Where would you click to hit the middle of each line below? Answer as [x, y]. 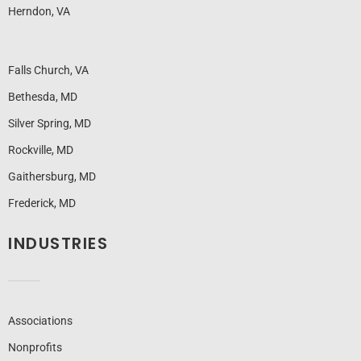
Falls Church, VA [48, 71]
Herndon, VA [39, 12]
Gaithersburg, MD [52, 177]
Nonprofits [35, 348]
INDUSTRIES [58, 244]
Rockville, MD [41, 150]
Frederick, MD [42, 203]
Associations [40, 321]
